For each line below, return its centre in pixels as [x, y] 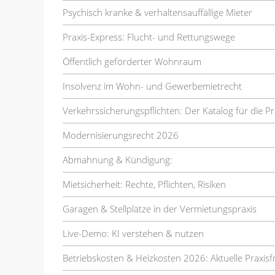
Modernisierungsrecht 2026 [121, 135]
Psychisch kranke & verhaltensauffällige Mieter [157, 12]
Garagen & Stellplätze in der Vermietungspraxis [160, 208]
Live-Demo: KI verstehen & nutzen [133, 233]
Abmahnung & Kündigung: [118, 159]
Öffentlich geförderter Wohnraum [132, 61]
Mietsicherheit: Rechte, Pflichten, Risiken [144, 184]
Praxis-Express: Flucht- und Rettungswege [149, 37]
